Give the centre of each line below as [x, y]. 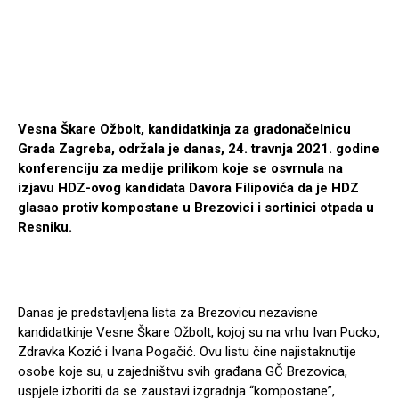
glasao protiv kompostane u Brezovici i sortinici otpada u [196, 208]
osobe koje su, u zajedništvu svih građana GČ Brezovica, [183, 372]
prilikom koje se [217, 169]
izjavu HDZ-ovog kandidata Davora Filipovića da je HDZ [188, 188]
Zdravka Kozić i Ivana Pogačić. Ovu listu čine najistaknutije [187, 352]
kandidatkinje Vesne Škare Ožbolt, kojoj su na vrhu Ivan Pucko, [199, 333]
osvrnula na [307, 169]
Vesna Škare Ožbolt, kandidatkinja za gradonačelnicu [184, 130]
